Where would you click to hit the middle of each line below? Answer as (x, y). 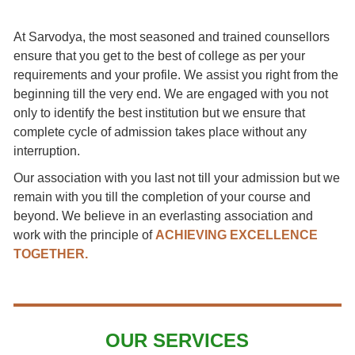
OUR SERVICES (177, 341)
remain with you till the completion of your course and (162, 197)
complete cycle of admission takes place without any (160, 132)
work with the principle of (85, 235)
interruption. (47, 151)
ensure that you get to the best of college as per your (160, 56)
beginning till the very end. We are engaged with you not (171, 94)
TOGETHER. (51, 254)
